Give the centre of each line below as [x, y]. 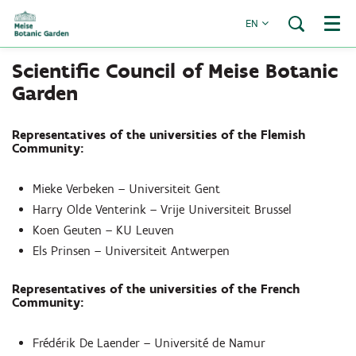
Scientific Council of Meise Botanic [175, 71]
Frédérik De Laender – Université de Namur [149, 343]
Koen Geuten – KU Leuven [104, 230]
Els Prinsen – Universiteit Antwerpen [133, 251]
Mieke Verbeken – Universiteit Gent [127, 189]
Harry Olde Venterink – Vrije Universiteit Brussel [163, 209]
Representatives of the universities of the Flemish [159, 135]
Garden [45, 93]
